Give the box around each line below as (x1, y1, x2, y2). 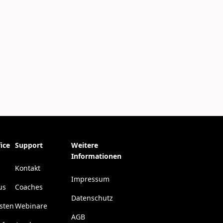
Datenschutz (71, 193, 113, 203)
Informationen (71, 151, 121, 161)
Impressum (71, 174, 110, 184)
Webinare (15, 201, 47, 211)
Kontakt (15, 163, 40, 173)
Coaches (15, 182, 43, 192)
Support (15, 140, 43, 150)
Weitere (71, 140, 98, 150)
